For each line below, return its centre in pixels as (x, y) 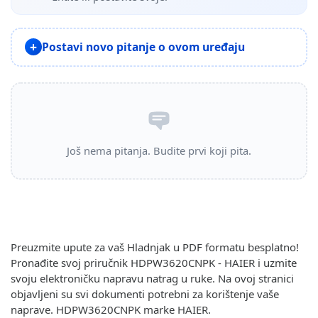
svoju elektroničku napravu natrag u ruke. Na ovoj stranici (152, 278)
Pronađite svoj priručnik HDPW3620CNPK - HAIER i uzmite (154, 262)
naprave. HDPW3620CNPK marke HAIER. (111, 309)
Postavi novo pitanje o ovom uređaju (143, 46)
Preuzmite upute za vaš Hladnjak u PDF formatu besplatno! (155, 247)
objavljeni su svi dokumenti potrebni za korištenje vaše (145, 294)
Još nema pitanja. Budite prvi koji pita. (159, 151)
